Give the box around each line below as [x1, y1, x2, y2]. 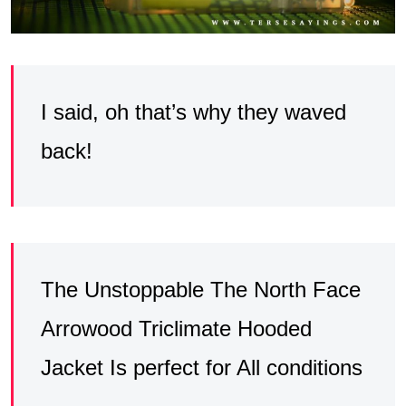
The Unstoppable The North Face [41, 276, 361, 302]
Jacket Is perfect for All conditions [41, 354, 362, 380]
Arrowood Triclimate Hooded [41, 315, 312, 341]
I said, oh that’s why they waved [41, 99, 346, 124]
